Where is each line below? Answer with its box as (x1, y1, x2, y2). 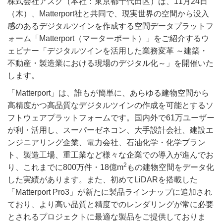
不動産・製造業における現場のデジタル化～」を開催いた (7, 58, 214, 67)
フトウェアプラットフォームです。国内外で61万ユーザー (7, 113, 215, 122)
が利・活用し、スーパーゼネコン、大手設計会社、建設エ (7, 125, 214, 134)
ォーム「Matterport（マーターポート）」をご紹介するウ (7, 34, 209, 43)
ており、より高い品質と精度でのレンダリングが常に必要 (7, 200, 214, 209)
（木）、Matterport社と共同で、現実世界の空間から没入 (7, 9, 209, 18)
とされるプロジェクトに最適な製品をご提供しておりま (7, 212, 206, 221)
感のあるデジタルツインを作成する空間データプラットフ (7, 21, 214, 30)
